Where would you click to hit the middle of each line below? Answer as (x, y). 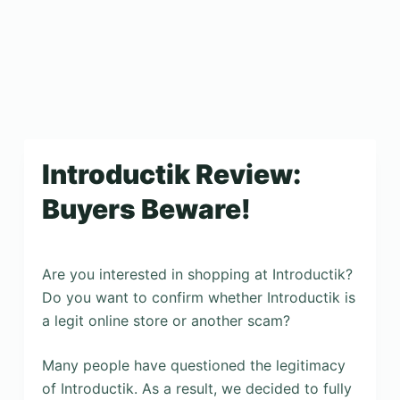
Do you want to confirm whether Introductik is (198, 297)
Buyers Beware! (146, 209)
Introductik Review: (171, 174)
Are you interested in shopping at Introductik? (197, 274)
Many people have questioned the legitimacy (193, 365)
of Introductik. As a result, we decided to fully (196, 388)
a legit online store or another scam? (166, 321)
